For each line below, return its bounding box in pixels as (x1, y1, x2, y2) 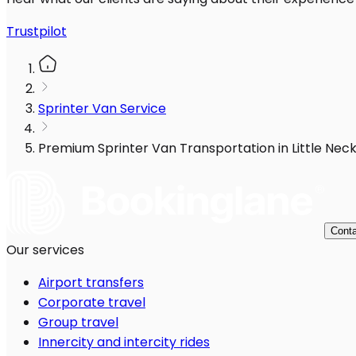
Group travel (38, 313, 118, 332)
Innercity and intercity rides (38, 333, 210, 352)
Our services (6, 241, 84, 260)
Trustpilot (6, 22, 67, 41)
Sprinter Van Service (38, 99, 166, 118)
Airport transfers (38, 273, 144, 292)
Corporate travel (38, 293, 145, 312)
